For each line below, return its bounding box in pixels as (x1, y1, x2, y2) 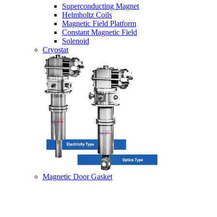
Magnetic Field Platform (62, 19, 136, 28)
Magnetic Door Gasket (43, 172, 112, 181)
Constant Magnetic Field (62, 28, 137, 36)
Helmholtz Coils (62, 11, 112, 19)
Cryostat (43, 46, 68, 54)
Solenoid (62, 37, 89, 45)
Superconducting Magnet (62, 2, 139, 10)
